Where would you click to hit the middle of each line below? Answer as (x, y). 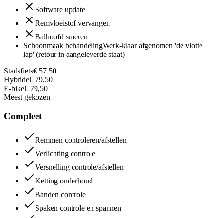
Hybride (17, 80)
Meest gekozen (27, 97)
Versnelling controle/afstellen (79, 167)
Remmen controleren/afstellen (81, 140)
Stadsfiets (18, 71)
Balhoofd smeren (61, 37)
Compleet (23, 116)
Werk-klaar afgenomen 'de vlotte (153, 46)
